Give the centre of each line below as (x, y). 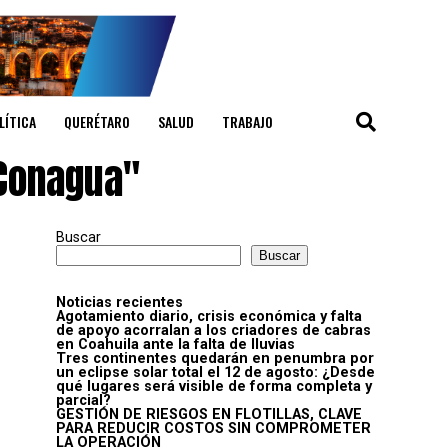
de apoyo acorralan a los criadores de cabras (213, 331)
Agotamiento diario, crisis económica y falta (209, 317)
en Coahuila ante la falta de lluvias (175, 345)
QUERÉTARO (97, 122)
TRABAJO (247, 122)
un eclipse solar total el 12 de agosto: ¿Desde (215, 373)
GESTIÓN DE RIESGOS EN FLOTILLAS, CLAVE (209, 415)
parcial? (83, 401)
